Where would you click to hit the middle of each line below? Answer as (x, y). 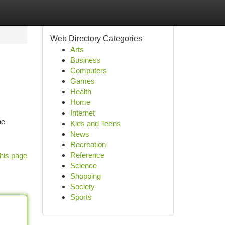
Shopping (85, 176)
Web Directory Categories (96, 38)
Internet (82, 113)
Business (85, 60)
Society (82, 187)
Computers (88, 71)
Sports (81, 197)
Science (83, 165)
